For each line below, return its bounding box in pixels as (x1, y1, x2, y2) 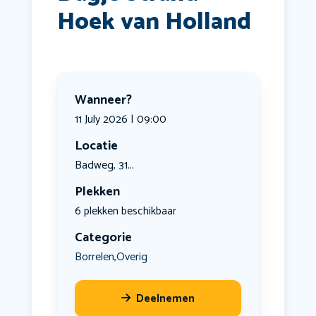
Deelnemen (135, 290, 195, 308)
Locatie (74, 135, 118, 157)
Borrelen (74, 247, 114, 267)
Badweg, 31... (74, 156, 134, 176)
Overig (116, 247, 147, 267)
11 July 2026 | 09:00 (74, 110, 166, 130)
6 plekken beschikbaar (74, 202, 176, 221)
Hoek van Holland (56, 3, 251, 42)
